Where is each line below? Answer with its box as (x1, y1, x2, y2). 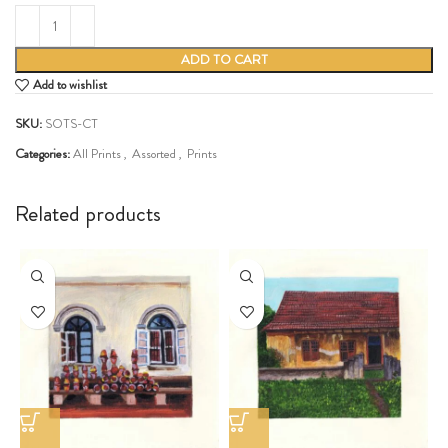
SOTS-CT (45, 114, 98, 134)
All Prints (73, 144, 121, 164)
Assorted (132, 144, 176, 164)
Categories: (15, 144, 70, 164)
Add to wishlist (33, 75, 108, 95)
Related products (15, 198, 161, 230)
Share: (15, 174, 47, 194)
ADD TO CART (180, 50, 268, 70)
